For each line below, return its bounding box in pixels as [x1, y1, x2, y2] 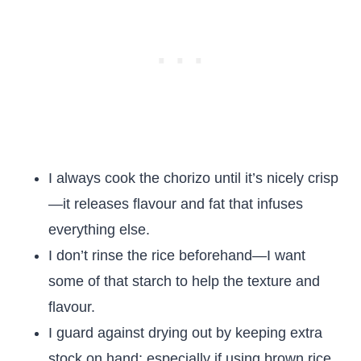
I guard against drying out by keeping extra [48, 325, 322, 341]
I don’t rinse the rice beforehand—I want [48, 247, 305, 263]
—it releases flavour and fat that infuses [48, 196, 303, 212]
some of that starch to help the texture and [48, 273, 320, 289]
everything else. [48, 222, 150, 238]
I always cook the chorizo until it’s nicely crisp [48, 170, 338, 186]
